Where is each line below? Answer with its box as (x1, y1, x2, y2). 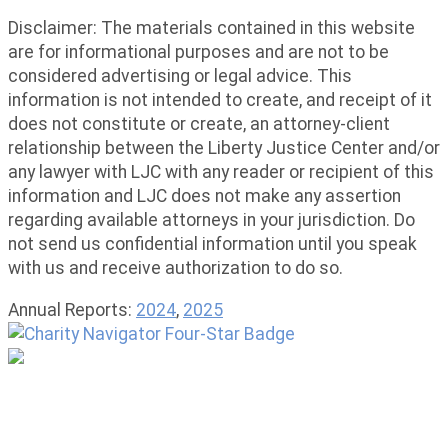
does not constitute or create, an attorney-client (8, 114, 390, 135)
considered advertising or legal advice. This (8, 66, 352, 87)
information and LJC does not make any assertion (8, 186, 401, 207)
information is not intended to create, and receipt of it (8, 90, 432, 111)
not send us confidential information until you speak (8, 234, 417, 255)
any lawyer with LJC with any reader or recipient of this (8, 162, 434, 183)
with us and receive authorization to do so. (8, 258, 343, 279)
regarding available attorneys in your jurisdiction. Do (8, 210, 415, 231)
